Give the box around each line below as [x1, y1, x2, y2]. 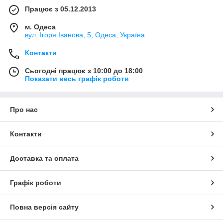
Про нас [10, 105, 38, 113]
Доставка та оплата [10, 154, 79, 162]
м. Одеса [25, 22, 56, 31]
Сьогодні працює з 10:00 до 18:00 [25, 66, 143, 75]
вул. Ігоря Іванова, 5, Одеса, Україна [25, 30, 145, 39]
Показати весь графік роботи [25, 74, 129, 83]
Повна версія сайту [10, 203, 79, 211]
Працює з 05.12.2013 [25, 4, 96, 13]
